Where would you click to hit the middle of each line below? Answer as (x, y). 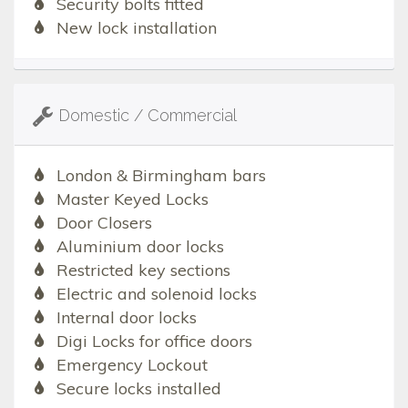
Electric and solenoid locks (156, 293)
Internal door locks (126, 317)
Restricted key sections (143, 270)
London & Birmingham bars (161, 175)
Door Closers (104, 222)
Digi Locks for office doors (154, 341)
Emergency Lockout (132, 364)
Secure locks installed (138, 388)
